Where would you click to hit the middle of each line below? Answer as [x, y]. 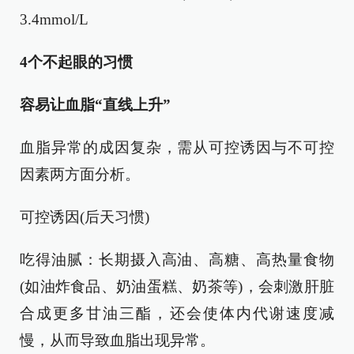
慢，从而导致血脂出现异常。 [117, 340]
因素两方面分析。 [80, 174]
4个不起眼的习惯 [76, 62]
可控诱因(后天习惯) [85, 217]
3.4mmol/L [54, 19]
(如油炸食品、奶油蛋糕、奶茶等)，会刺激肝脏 [177, 286]
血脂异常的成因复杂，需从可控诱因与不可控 [177, 147]
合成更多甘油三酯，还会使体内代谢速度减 [177, 313]
